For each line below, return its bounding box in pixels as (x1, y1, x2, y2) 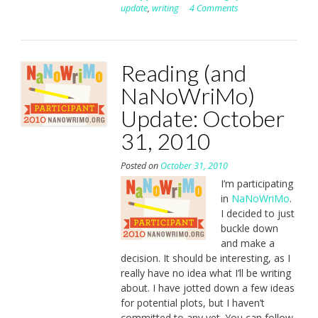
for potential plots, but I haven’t (120, 296, 265, 310)
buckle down (220, 221, 278, 236)
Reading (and (120, 59, 246, 87)
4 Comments (189, 2, 238, 15)
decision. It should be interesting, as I (120, 251, 290, 265)
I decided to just (220, 207, 295, 221)
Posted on (120, 160, 160, 172)
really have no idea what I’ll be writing (120, 266, 291, 280)
